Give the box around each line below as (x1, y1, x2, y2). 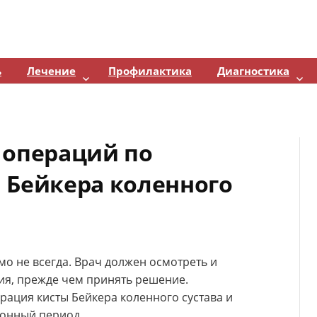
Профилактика (108, 64, 192, 78)
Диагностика (217, 64, 289, 78)
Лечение (27, 64, 76, 78)
